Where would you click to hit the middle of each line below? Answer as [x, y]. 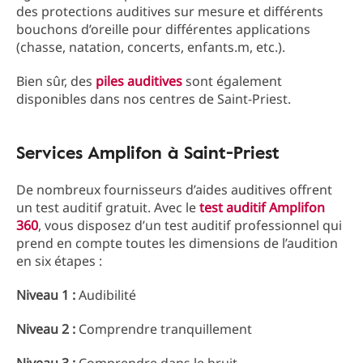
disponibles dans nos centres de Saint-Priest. [154, 99]
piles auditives [139, 81]
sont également [232, 81]
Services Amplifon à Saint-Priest [148, 152]
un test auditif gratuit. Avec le [108, 207]
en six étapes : [59, 261]
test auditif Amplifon [262, 207]
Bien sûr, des [56, 81]
